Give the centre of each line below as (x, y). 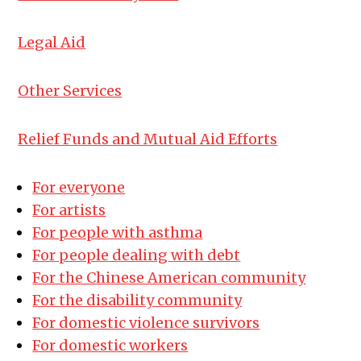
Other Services (70, 91)
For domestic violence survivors (146, 323)
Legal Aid (52, 43)
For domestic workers (110, 346)
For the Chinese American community (169, 278)
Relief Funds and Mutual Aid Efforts (148, 139)
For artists (69, 210)
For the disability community (137, 301)
